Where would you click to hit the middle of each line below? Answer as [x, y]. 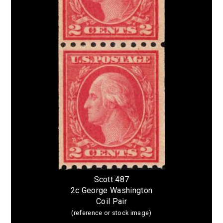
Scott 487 [111, 179]
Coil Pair [111, 201]
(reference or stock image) [111, 213]
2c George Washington [111, 190]
